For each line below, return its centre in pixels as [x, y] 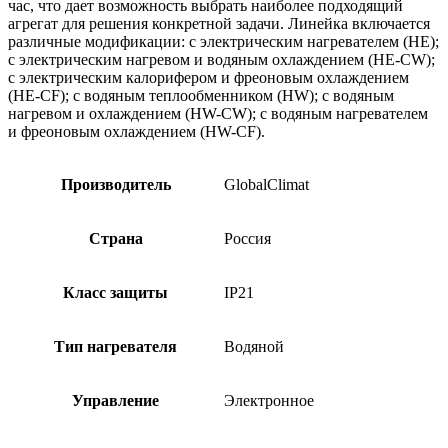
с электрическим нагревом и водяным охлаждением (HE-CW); [221, 60]
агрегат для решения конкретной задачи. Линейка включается [219, 24]
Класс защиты [115, 293]
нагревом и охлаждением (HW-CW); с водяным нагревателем [218, 114]
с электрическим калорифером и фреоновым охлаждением [208, 78]
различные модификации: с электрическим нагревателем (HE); [223, 42]
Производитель [115, 185]
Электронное [269, 401]
